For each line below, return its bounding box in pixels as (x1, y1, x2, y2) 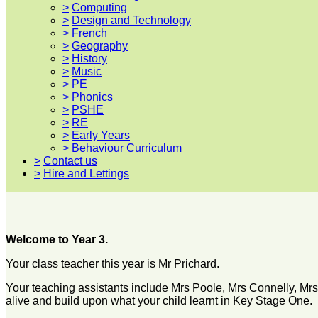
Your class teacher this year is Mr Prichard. (6, 258, 219, 270)
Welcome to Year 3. (6, 234, 111, 246)
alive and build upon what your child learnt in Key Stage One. (6, 295, 312, 307)
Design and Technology (72, 13, 191, 26)
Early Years (72, 128, 130, 141)
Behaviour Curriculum (72, 141, 182, 154)
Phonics (72, 90, 113, 103)
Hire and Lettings (43, 167, 129, 180)
